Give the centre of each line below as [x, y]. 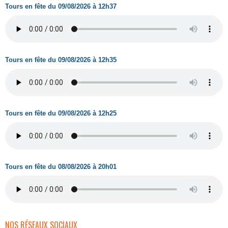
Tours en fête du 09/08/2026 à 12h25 [61, 113]
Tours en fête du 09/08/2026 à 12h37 [61, 6]
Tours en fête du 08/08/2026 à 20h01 [61, 167]
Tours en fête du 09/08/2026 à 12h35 [61, 60]
